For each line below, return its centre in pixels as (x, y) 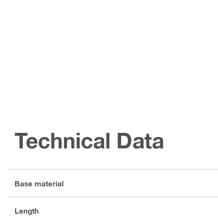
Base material (39, 183)
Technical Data (89, 140)
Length (27, 210)
